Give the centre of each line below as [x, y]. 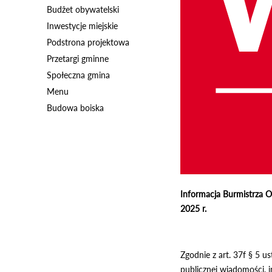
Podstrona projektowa [88, 42]
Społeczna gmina [78, 75]
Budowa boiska [75, 108]
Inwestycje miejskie [82, 26]
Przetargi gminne [78, 59]
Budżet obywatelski [83, 9]
